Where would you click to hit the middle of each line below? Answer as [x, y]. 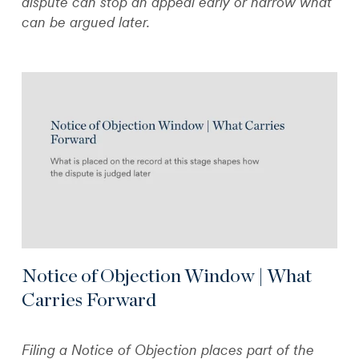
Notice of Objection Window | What [167, 276]
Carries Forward [89, 300]
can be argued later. [86, 22]
